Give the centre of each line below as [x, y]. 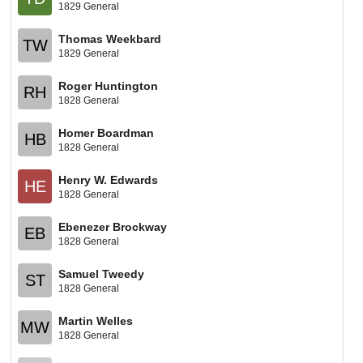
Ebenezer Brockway [113, 226]
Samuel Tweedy [102, 273]
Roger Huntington [109, 85]
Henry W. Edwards [109, 179]
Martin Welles [96, 320]
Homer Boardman [107, 132]
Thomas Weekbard [110, 38]
